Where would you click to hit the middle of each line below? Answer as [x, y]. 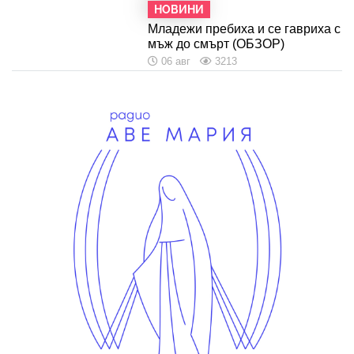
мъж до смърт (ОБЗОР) [216, 43]
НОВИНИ [179, 9]
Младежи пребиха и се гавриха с [244, 28]
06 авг [175, 61]
